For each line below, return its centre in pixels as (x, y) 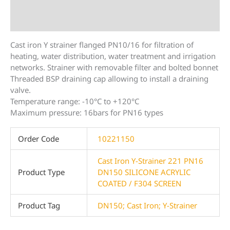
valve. (21, 90)
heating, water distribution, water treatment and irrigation (113, 56)
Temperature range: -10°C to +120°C (75, 101)
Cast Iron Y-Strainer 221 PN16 (151, 161)
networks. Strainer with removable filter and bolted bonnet (114, 68)
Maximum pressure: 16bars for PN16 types (87, 113)
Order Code (38, 139)
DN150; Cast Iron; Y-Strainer (148, 206)
